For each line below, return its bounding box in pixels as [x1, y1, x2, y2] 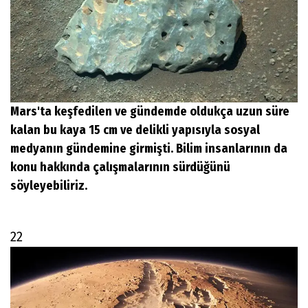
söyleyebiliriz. [10, 178, 87, 194]
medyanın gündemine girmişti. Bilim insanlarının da [10, 141, 287, 157]
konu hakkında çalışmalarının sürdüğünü [10, 159, 230, 175]
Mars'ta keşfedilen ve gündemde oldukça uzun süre [10, 104, 289, 120]
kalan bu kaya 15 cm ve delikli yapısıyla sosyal [10, 122, 260, 138]
